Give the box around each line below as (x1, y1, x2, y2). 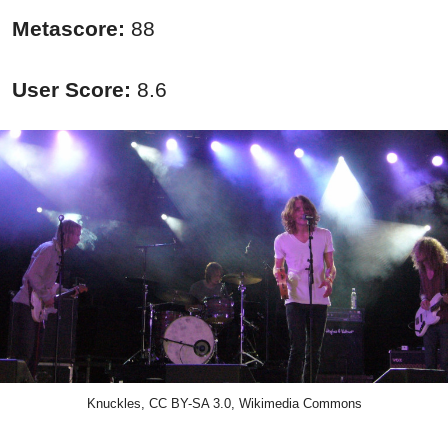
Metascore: (12, 17, 131, 41)
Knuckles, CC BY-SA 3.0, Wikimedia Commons (86, 395, 362, 411)
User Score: (12, 78, 131, 102)
